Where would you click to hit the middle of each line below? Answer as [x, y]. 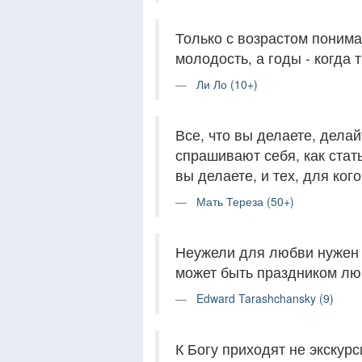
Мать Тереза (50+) [245, 201]
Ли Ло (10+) [227, 84]
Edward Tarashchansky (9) [265, 298]
